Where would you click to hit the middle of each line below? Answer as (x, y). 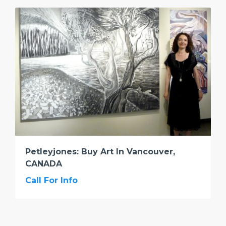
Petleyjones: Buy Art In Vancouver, (100, 151)
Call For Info (51, 180)
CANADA (44, 163)
